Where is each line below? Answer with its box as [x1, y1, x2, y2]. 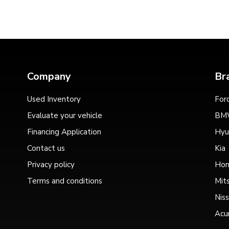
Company [27, 70, 71, 84]
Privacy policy [27, 159, 75, 170]
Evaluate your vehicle [27, 110, 102, 121]
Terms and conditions [27, 176, 102, 187]
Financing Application [27, 127, 101, 138]
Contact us [27, 143, 65, 154]
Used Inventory [27, 94, 81, 105]
